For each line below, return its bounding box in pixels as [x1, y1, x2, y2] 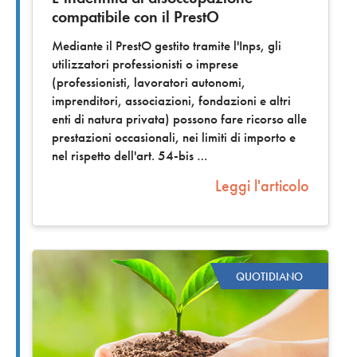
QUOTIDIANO [236, 269, 303, 284]
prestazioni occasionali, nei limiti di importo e [52, 129, 296, 147]
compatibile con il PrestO [52, 6, 219, 28]
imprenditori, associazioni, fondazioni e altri [52, 92, 291, 110]
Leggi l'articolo [215, 175, 309, 197]
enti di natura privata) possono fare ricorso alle [52, 111, 307, 128]
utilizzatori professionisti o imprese [52, 56, 238, 73]
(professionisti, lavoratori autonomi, [52, 74, 245, 92]
